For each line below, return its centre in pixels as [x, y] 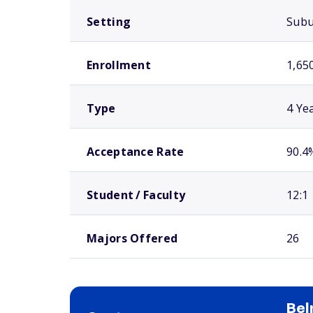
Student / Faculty [136, 195]
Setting [109, 22]
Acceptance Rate [136, 152]
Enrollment [119, 65]
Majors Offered [132, 238]
